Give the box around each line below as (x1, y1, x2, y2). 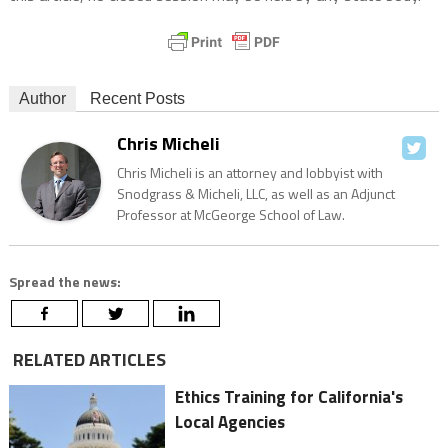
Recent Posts (89, 90, 185, 108)
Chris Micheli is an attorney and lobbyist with (116, 162, 383, 184)
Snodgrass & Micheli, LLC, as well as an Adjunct (116, 183, 395, 205)
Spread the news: (8, 271, 121, 293)
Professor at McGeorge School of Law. (116, 204, 345, 226)
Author (18, 90, 66, 108)
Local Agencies (175, 409, 286, 436)
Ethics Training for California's (175, 384, 404, 411)
